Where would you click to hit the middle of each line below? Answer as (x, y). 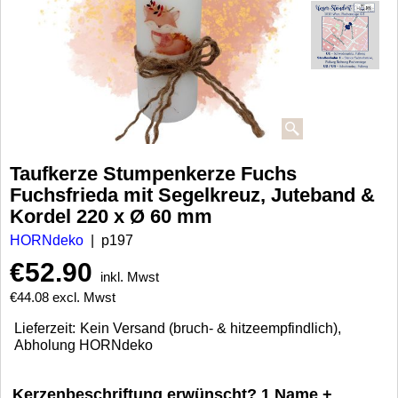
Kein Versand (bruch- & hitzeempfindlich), (211, 329)
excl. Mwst (84, 297)
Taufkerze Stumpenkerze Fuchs (153, 174)
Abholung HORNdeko (84, 346)
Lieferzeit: (45, 329)
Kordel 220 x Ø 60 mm (111, 217)
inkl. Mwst (130, 277)
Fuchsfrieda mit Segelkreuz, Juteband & (192, 195)
